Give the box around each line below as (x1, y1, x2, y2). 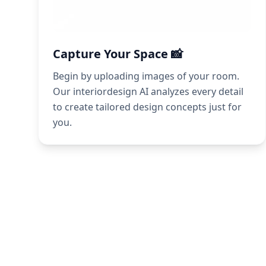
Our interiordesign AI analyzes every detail (53, 85, 243, 99)
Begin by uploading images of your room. (53, 69, 239, 83)
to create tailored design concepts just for (53, 100, 242, 114)
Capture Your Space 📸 (53, 46, 183, 62)
